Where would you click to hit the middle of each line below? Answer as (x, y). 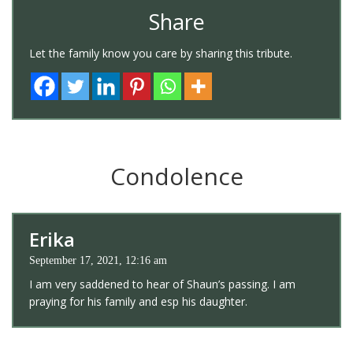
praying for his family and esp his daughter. (138, 302)
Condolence (176, 176)
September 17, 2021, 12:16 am (98, 261)
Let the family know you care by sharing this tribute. (161, 54)
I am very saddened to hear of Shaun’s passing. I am (162, 284)
